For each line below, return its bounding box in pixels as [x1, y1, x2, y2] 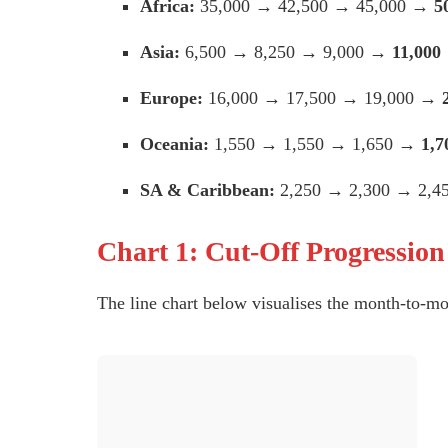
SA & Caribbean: [140, 180, 276, 201]
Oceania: [140, 134, 210, 155]
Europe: [140, 88, 204, 109]
